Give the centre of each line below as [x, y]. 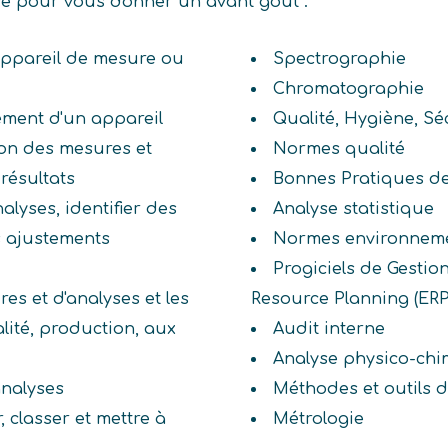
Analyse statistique [353, 209]
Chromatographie [348, 89]
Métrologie [318, 419]
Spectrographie [339, 59]
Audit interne [328, 329]
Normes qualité [338, 149]
